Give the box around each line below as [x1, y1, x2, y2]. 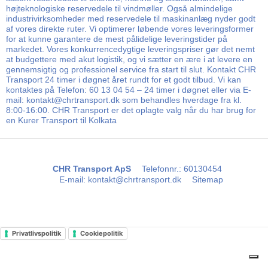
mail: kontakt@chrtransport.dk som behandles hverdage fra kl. [6, 95, 242, 105]
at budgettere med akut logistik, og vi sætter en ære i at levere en [6, 54, 252, 64]
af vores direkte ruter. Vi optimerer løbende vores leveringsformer [6, 23, 254, 33]
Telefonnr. [141, 164, 179, 174]
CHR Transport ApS [52, 164, 131, 174]
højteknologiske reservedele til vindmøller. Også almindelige [6, 3, 233, 13]
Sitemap [192, 175, 224, 185]
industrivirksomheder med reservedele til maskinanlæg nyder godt [6, 13, 255, 23]
